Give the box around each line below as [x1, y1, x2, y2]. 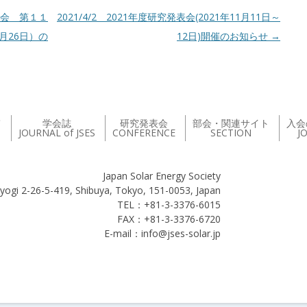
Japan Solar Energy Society [103, 169, 221, 182]
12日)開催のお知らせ [177, 29, 271, 42]
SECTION [210, 126, 251, 139]
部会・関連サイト [193, 116, 269, 130]
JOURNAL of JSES [19, 126, 95, 139]
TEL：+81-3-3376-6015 [117, 198, 221, 211]
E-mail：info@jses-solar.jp [104, 227, 221, 240]
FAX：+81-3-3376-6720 [117, 212, 221, 225]
